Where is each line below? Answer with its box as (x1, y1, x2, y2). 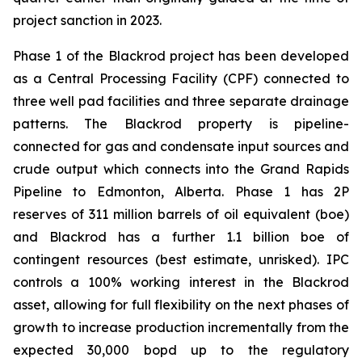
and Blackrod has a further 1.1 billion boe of (13, 229, 349, 245)
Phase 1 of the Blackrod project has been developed (13, 48, 349, 64)
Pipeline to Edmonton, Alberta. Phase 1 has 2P (13, 183, 349, 200)
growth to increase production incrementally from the (13, 319, 349, 335)
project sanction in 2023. (13, 12, 162, 28)
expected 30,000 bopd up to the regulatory (13, 342, 349, 358)
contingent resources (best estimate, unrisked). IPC (13, 251, 349, 267)
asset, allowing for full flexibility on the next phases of (13, 297, 349, 313)
